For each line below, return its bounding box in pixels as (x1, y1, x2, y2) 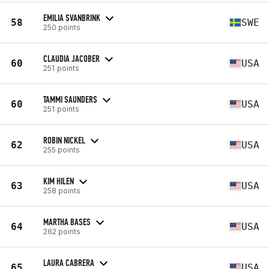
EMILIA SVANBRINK (43, 11, 100, 23)
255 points (43, 145, 80, 154)
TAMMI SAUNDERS (43, 93, 97, 105)
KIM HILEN (43, 175, 74, 187)
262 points (43, 226, 80, 236)
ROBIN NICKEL (43, 134, 85, 146)
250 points (43, 22, 80, 32)
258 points (43, 186, 80, 195)
